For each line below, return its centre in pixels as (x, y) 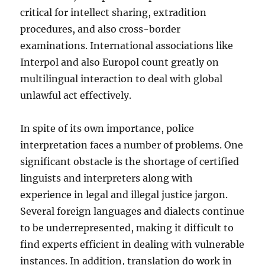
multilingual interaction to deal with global (122, 79)
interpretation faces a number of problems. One (132, 145)
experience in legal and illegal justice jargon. (124, 195)
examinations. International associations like (127, 46)
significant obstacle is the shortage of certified (130, 161)
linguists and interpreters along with (107, 178)
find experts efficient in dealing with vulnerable (132, 244)
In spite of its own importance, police (107, 128)
